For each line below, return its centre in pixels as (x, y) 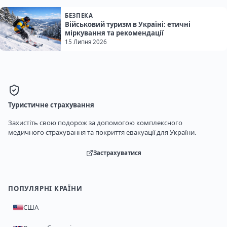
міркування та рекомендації (114, 33)
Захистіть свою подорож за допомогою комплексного (95, 122)
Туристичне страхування (51, 105)
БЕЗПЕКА (79, 16)
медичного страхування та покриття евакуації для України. (102, 132)
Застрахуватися (117, 153)
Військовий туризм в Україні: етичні (128, 25)
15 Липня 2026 (86, 42)
